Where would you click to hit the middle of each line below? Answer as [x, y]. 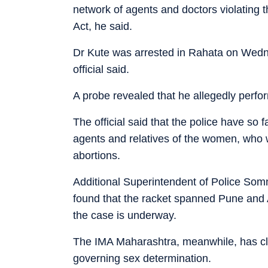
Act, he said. [103, 26]
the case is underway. [125, 215]
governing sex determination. [142, 258]
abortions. [97, 155]
